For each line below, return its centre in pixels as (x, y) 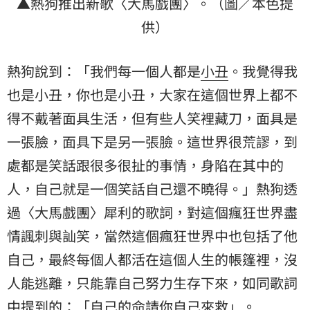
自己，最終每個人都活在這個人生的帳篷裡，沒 (152, 259)
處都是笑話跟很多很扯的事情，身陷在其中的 (145, 165)
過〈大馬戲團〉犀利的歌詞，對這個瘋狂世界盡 (152, 212)
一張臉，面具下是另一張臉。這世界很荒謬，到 (152, 142)
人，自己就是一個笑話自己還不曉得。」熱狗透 (152, 189)
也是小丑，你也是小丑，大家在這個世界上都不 (152, 95)
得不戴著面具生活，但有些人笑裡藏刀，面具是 (152, 118)
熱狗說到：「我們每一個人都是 (104, 71)
